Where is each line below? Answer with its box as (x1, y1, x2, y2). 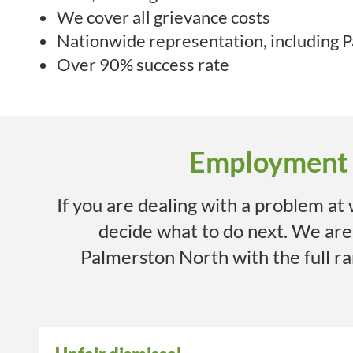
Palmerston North (80, 245, 229, 269)
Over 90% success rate (57, 54, 229, 76)
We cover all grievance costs (57, 6, 270, 28)
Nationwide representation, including (57, 30, 342, 52)
